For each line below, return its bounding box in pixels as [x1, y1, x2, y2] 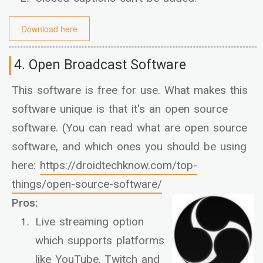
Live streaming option [35, 214, 144, 231]
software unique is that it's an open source [12, 101, 228, 118]
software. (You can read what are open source [12, 120, 247, 137]
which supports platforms [35, 232, 164, 249]
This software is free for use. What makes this [12, 82, 248, 99]
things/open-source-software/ [12, 176, 162, 193]
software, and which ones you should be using [12, 139, 247, 156]
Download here [21, 23, 77, 35]
